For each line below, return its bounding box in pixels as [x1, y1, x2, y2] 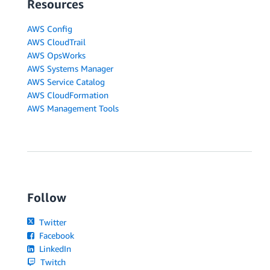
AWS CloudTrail [27, 37, 86, 48]
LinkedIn [37, 243, 72, 254]
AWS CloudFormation [27, 90, 108, 101]
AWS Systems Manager [27, 63, 113, 74]
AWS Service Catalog [27, 77, 105, 87]
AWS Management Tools [27, 103, 119, 114]
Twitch [38, 257, 66, 268]
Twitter [37, 217, 67, 228]
